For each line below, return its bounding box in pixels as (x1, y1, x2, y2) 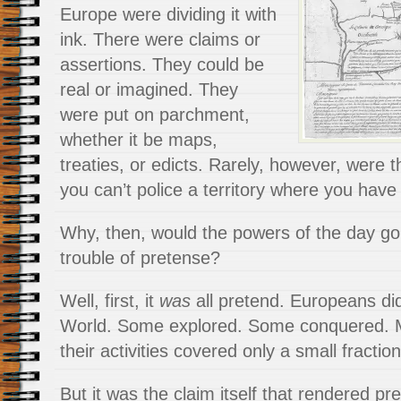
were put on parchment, (60, 105, 250, 124)
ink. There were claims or (60, 30, 260, 49)
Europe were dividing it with (60, 4, 277, 24)
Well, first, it (60, 291, 159, 311)
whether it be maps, (60, 130, 218, 149)
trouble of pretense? (60, 248, 220, 268)
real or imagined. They (60, 80, 238, 99)
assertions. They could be (60, 55, 264, 74)
